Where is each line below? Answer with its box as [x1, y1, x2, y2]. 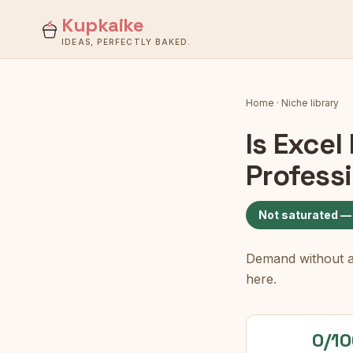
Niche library [281, 97, 339, 109]
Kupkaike [61, 13, 144, 37]
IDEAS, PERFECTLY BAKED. [61, 37, 191, 46]
